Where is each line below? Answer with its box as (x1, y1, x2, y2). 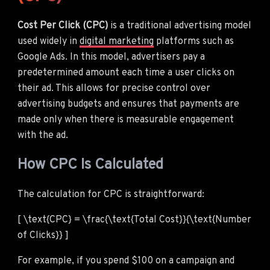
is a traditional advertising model (108, 19, 251, 32)
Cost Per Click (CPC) (17, 19, 108, 32)
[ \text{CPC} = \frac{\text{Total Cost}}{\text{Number (17, 213, 251, 226)
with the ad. (17, 129, 68, 142)
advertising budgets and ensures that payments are (17, 98, 239, 110)
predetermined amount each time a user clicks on (17, 66, 234, 79)
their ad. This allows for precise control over (17, 82, 210, 95)
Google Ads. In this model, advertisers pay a (17, 51, 205, 63)
